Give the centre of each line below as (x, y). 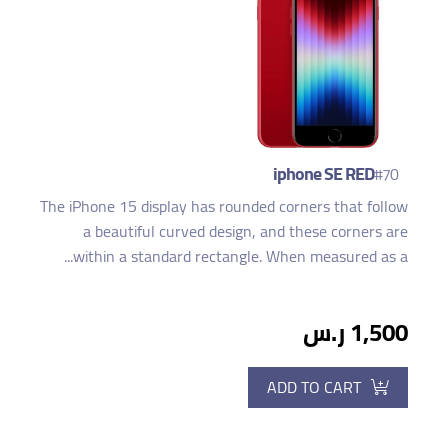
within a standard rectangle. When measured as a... (240, 255)
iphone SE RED (323, 173)
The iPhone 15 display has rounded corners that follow (224, 205)
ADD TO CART (314, 386)
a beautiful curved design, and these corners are (245, 230)
